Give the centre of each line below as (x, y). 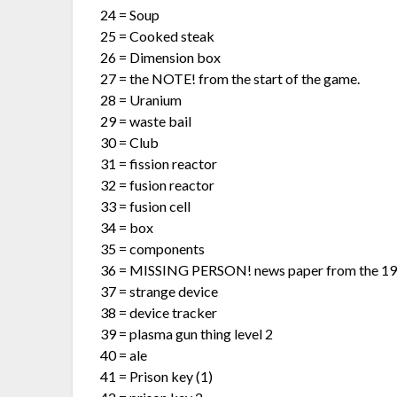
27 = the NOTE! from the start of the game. (230, 78)
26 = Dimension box (161, 57)
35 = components (153, 248)
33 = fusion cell (146, 206)
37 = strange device (160, 291)
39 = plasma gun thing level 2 (187, 333)
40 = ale (124, 354)
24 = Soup (130, 14)
